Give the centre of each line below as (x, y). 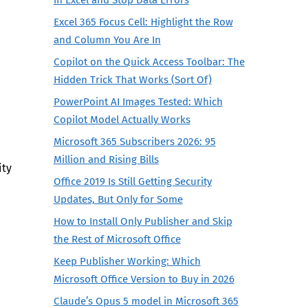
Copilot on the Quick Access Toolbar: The (149, 62)
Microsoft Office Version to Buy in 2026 (144, 279)
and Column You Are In (107, 40)
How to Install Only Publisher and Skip (143, 221)
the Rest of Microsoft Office (117, 239)
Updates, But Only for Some (118, 199)
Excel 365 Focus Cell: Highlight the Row (143, 22)
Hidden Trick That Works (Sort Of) (132, 79)
